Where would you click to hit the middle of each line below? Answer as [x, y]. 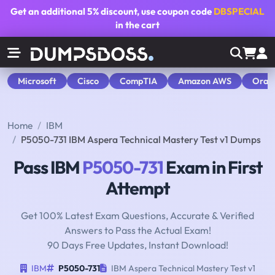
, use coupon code [175, 11]
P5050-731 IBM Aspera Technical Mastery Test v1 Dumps [141, 140]
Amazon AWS [205, 81]
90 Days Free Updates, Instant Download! [137, 245]
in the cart [137, 25]
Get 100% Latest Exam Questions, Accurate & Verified [137, 216]
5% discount [112, 11]
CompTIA [138, 81]
